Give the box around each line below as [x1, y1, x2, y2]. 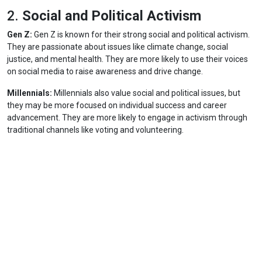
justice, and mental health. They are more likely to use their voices [7, 54, 248, 64]
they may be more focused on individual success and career [7, 101, 227, 110]
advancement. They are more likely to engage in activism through [7, 113, 247, 122]
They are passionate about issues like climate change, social [7, 42, 228, 51]
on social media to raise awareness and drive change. [7, 67, 203, 76]
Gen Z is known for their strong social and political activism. [32, 30, 250, 39]
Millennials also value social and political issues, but [52, 88, 240, 98]
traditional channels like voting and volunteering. [7, 125, 184, 135]
